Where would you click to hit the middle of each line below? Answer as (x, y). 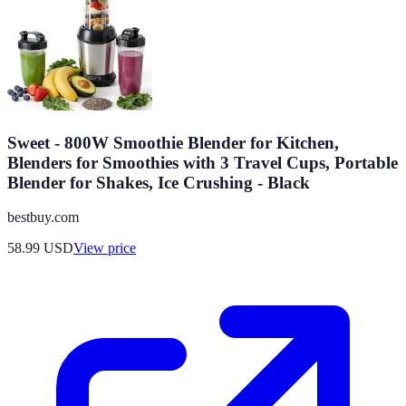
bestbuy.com (43, 217)
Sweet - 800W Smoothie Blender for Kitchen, (173, 142)
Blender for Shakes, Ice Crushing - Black (159, 182)
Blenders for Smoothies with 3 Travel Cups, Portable (203, 162)
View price (105, 248)
